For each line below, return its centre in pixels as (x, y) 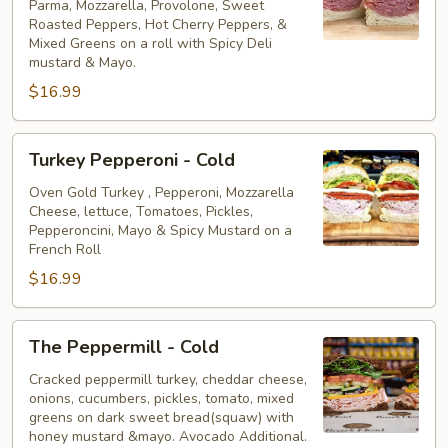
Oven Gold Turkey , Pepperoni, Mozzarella (161, 192)
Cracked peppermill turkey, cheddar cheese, (168, 379)
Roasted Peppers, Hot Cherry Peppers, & (158, 24)
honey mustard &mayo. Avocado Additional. (168, 436)
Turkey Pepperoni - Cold (132, 159)
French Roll (65, 249)
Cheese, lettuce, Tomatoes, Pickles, (141, 211)
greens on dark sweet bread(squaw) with (161, 417)
